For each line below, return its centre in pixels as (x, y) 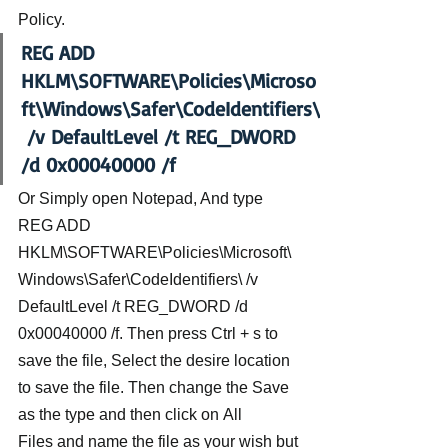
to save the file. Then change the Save (155, 387)
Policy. (41, 19)
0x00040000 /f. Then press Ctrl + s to (150, 333)
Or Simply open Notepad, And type (142, 198)
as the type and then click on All (132, 414)
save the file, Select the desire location (156, 360)
